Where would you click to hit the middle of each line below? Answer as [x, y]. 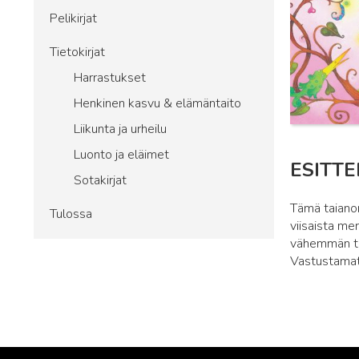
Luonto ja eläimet [121, 155]
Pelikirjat [73, 18]
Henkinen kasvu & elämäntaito [157, 103]
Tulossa [71, 214]
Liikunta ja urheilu [120, 129]
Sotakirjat [100, 180]
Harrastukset [110, 78]
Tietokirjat [77, 52]
